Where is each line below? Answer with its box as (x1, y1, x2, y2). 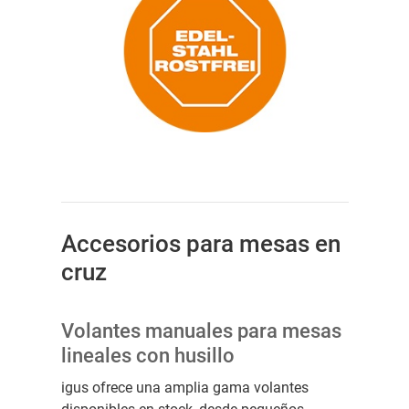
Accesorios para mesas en (60, 229, 341, 257)
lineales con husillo (60, 343, 235, 367)
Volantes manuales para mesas (60, 319, 341, 342)
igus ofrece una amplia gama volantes (60, 378, 309, 396)
